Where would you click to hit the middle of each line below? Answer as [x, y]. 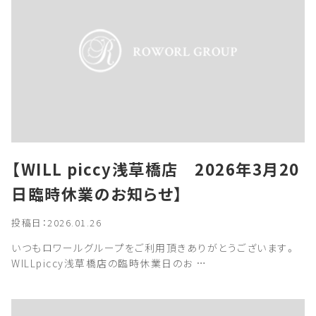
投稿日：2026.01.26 [56, 223]
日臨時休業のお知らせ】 [97, 193]
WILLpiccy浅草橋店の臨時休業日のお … [109, 263]
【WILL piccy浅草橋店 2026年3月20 [156, 169]
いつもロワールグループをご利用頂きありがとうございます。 [154, 248]
